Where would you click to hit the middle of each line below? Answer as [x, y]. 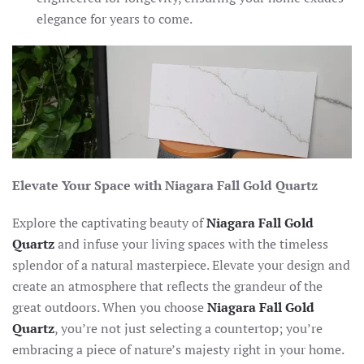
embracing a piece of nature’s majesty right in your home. [178, 350]
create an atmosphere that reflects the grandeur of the [167, 286]
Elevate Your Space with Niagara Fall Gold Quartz [165, 186]
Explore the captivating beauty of [109, 223]
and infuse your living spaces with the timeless [191, 244]
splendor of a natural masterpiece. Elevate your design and [181, 265]
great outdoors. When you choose [110, 308]
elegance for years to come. [115, 19]
